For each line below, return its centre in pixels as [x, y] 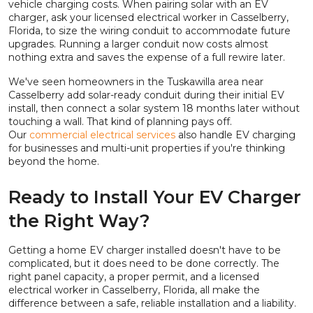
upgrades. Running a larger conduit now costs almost [138, 44]
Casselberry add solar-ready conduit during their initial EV [146, 95]
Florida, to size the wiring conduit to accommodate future [150, 31]
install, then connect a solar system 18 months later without [154, 108]
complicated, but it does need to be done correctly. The [144, 263]
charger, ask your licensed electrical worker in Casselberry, [148, 17]
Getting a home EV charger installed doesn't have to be [145, 250]
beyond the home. [54, 161]
